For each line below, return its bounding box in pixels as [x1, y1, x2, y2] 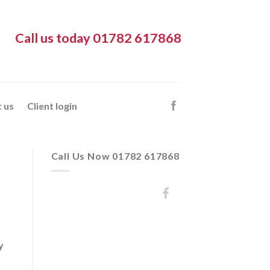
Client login [27, 100, 78, 111]
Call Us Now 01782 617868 [51, 150, 180, 162]
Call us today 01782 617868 [15, 30, 181, 46]
